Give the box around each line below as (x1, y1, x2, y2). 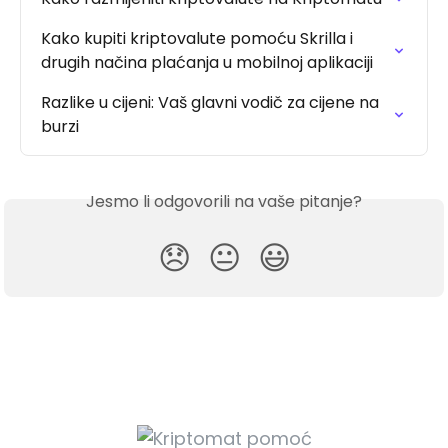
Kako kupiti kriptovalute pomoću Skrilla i (41, 27, 357, 51)
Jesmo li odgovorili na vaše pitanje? (86, 190, 362, 214)
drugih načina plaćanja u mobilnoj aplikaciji (41, 51, 373, 75)
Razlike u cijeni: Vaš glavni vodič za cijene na (41, 91, 383, 115)
